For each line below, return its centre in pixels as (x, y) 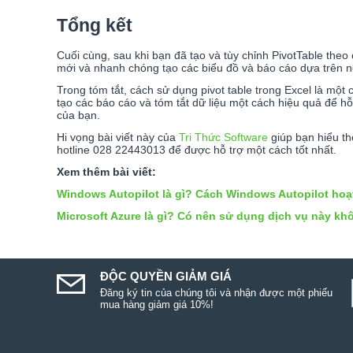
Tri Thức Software (223, 137)
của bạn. (80, 115)
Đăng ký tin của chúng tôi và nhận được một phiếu (216, 293)
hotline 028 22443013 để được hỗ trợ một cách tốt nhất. (197, 150)
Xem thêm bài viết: (106, 172)
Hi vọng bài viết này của (118, 137)
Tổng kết (97, 25)
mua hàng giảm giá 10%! (157, 305)
